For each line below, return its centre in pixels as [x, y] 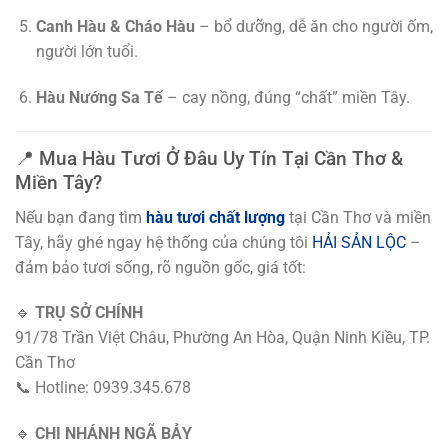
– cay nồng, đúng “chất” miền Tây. [286, 98]
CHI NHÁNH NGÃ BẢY [113, 434]
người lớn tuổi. [86, 52]
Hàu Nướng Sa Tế [99, 98]
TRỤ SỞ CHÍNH [89, 313]
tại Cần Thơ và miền [358, 217]
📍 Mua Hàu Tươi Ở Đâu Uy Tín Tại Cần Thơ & [209, 159]
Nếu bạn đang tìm [80, 217]
